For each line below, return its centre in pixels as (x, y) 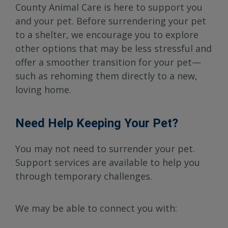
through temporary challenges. (84, 176)
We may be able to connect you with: (96, 208)
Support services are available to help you (108, 163)
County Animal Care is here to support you (109, 7)
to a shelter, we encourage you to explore (107, 35)
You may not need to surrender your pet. (105, 149)
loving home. (43, 90)
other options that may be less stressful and (113, 49)
